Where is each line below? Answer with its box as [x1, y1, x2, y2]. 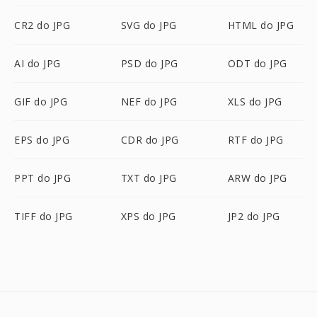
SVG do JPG [120, 18, 177, 32]
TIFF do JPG [14, 209, 73, 223]
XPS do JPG [120, 209, 176, 223]
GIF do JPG [14, 95, 67, 108]
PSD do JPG [120, 57, 178, 70]
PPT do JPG [14, 171, 71, 185]
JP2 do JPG [227, 209, 280, 223]
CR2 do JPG [14, 18, 70, 32]
